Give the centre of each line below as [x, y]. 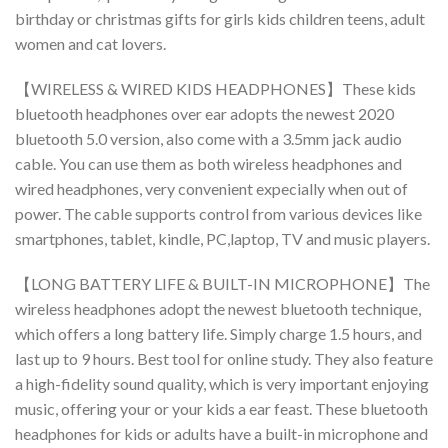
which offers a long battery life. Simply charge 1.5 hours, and [218, 333]
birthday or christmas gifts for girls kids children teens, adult [220, 18]
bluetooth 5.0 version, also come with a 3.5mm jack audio [208, 138]
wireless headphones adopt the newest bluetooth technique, [218, 308]
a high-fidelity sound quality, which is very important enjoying [222, 383]
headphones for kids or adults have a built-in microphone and [221, 433]
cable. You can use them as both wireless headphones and [208, 163]
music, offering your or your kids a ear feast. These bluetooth [221, 408]
